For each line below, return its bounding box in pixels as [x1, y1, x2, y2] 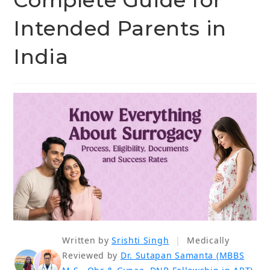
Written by [62, 234, 109, 246]
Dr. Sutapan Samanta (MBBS [120, 249, 245, 261]
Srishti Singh [111, 234, 169, 246]
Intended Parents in [13, 16, 227, 41]
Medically [187, 234, 230, 246]
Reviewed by [62, 249, 118, 261]
